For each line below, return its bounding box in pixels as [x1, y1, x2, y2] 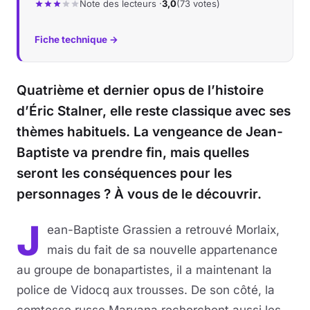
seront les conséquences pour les [17, 165, 232, 181]
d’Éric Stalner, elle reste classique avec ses [17, 103, 291, 119]
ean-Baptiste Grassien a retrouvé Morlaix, [47, 223, 280, 237]
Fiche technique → [35, 34, 118, 45]
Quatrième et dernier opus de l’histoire [17, 82, 264, 98]
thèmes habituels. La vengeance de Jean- [17, 124, 283, 140]
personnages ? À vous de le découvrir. [17, 186, 262, 202]
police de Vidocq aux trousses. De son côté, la [17, 283, 275, 297]
